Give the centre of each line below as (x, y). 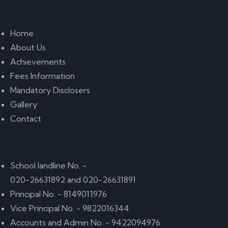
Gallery (24, 104)
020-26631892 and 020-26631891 (73, 180)
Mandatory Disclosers (50, 90)
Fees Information (42, 76)
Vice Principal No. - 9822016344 (70, 208)
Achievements (38, 62)
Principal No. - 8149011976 (59, 194)
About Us (28, 47)
